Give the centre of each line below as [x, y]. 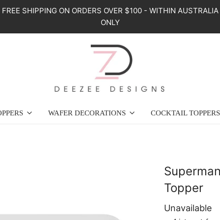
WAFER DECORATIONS [87, 113]
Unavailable [188, 208]
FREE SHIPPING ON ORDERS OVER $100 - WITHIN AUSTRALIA [110, 11]
